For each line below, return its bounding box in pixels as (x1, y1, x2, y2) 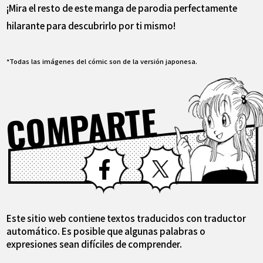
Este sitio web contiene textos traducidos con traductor (6, 211, 247, 225)
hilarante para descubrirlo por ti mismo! (6, 18, 176, 32)
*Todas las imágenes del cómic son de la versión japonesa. (6, 56, 198, 66)
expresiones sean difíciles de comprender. (6, 237, 183, 251)
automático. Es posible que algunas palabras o (6, 224, 206, 238)
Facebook (129, 143, 174, 158)
